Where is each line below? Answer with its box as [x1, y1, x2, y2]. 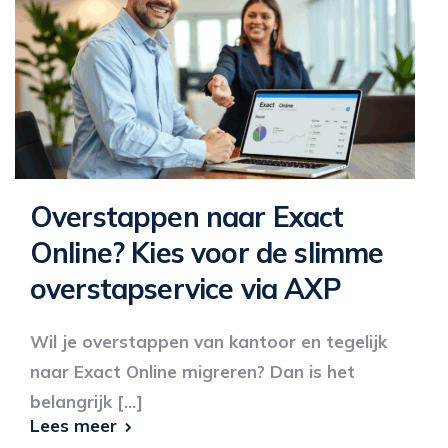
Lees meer [30, 415, 117, 436]
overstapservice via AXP [30, 271, 341, 306]
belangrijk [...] [30, 391, 143, 412]
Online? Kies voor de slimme [30, 235, 384, 270]
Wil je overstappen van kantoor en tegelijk [30, 331, 387, 352]
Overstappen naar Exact [30, 199, 344, 234]
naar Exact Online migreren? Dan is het [30, 361, 355, 382]
